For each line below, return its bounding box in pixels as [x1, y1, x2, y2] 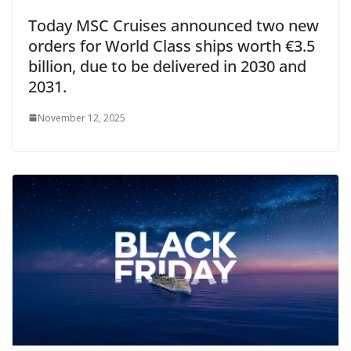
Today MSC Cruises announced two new [28, 14, 319, 36]
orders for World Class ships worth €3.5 [28, 34, 315, 56]
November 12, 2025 [38, 110, 125, 125]
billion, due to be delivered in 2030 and [28, 55, 306, 77]
